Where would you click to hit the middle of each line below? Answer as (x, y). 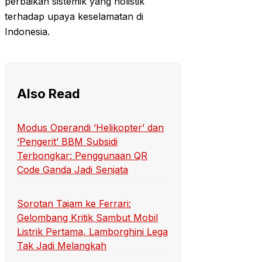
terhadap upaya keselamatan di (74, 17)
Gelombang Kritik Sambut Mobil (87, 218)
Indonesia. (27, 32)
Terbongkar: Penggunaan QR (82, 155)
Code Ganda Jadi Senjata (73, 169)
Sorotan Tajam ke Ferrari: (74, 204)
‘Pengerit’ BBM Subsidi (67, 141)
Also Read (49, 94)
